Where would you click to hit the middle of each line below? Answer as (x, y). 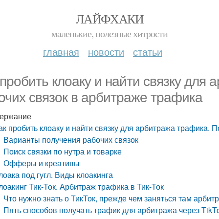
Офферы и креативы (42, 163)
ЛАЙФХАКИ (109, 19)
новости (106, 52)
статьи (148, 52)
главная (61, 52)
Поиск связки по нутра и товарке (63, 151)
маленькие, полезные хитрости (109, 33)
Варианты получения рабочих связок (71, 140)
